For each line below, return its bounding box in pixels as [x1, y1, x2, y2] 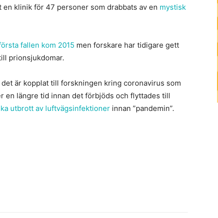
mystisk [160, 2, 186, 12]
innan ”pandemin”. [110, 103, 174, 113]
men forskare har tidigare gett [74, 40, 179, 50]
